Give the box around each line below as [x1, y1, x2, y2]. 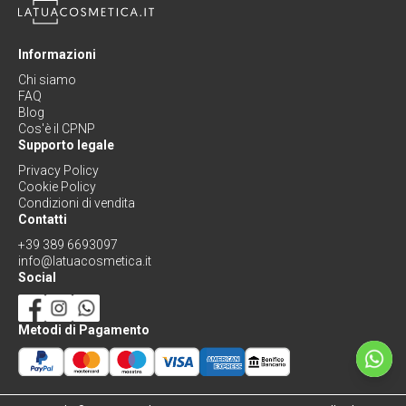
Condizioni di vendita [18, 196, 135, 211]
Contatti [18, 212, 67, 227]
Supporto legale [18, 138, 114, 153]
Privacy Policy [18, 163, 99, 179]
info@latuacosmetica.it [18, 254, 151, 269]
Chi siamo [18, 72, 76, 88]
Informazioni [18, 47, 96, 63]
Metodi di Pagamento [18, 323, 150, 338]
